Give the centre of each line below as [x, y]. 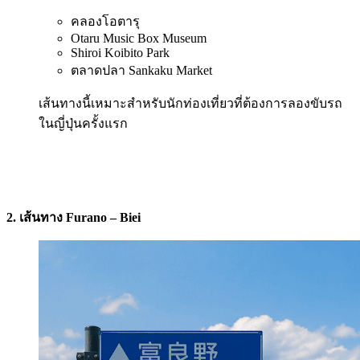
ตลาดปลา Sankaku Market [141, 70]
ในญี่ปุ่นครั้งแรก [83, 123]
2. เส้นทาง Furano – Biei [74, 217]
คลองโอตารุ [105, 21]
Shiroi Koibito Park [120, 52]
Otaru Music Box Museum [139, 38]
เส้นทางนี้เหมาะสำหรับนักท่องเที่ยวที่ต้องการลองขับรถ [190, 103]
